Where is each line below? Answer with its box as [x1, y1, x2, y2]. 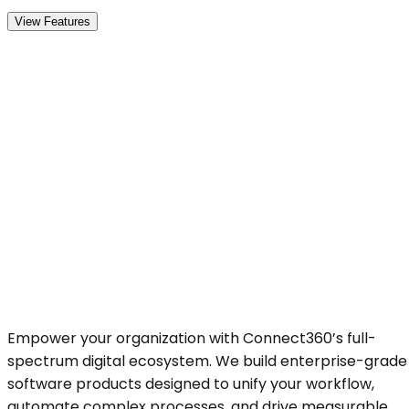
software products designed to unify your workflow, [7, 372, 374, 394]
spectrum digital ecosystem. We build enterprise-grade [7, 350, 407, 372]
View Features [15, 14, 90, 28]
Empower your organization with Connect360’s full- [7, 327, 376, 349]
